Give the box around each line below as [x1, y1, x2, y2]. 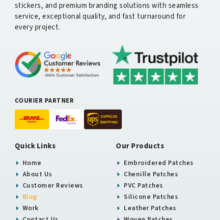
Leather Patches [122, 203, 176, 213]
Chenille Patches [122, 169, 178, 179]
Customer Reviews [21, 180, 83, 190]
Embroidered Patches [122, 158, 193, 167]
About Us [21, 169, 52, 179]
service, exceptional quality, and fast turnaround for [14, 11, 186, 22]
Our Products [116, 140, 164, 151]
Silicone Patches [122, 192, 178, 201]
